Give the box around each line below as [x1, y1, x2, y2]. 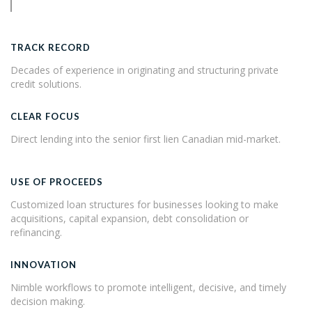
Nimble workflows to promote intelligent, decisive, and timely [10, 281, 286, 294]
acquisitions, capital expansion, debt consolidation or [10, 212, 249, 225]
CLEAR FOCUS [10, 111, 80, 122]
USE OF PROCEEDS [10, 176, 103, 187]
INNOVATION [10, 259, 77, 270]
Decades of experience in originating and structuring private [10, 63, 279, 77]
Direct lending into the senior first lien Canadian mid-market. [10, 132, 281, 146]
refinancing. [10, 226, 62, 239]
